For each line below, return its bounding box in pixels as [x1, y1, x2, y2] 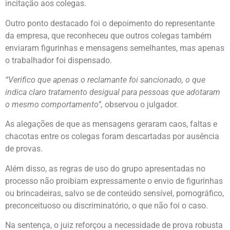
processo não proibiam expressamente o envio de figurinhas [5, 176, 223, 186]
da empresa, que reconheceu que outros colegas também [5, 30, 212, 41]
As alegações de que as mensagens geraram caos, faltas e [5, 119, 217, 129]
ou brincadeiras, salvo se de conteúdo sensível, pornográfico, [5, 188, 224, 198]
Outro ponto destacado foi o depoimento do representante [5, 18, 215, 28]
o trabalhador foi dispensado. [5, 55, 112, 65]
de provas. [5, 144, 43, 154]
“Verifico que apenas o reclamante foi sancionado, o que [5, 75, 205, 85]
